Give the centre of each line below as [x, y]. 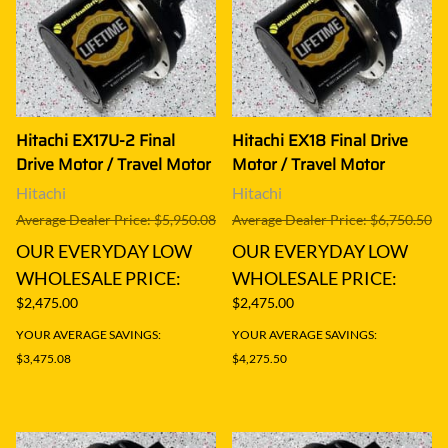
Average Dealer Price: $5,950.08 [116, 219]
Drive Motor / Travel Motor [113, 164]
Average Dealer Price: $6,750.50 [332, 219]
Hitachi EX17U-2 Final [95, 140]
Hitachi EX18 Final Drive [320, 140]
